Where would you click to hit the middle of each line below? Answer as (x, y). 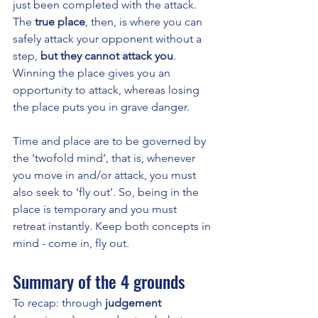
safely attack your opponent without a (109, 38)
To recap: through (59, 302)
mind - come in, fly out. (71, 243)
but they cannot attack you (107, 55)
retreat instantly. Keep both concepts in (113, 226)
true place (60, 21)
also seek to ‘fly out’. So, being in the (107, 192)
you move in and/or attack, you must (106, 175)
